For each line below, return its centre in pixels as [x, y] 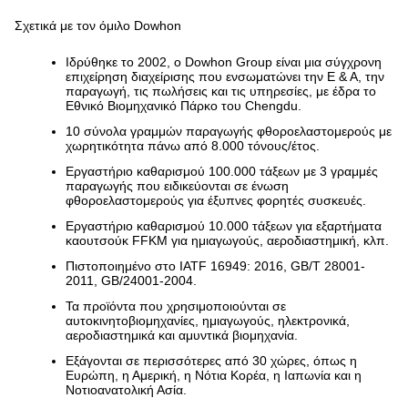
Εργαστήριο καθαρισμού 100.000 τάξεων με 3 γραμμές [222, 171]
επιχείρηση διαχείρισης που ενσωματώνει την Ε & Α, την [225, 76]
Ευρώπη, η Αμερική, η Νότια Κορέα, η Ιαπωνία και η [214, 375]
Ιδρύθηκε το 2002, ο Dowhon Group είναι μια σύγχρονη [224, 62]
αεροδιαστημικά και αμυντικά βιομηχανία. [182, 335]
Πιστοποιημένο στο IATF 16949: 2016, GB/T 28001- [215, 266]
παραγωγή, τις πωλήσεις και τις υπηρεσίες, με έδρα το [221, 91]
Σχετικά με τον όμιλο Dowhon [98, 25]
